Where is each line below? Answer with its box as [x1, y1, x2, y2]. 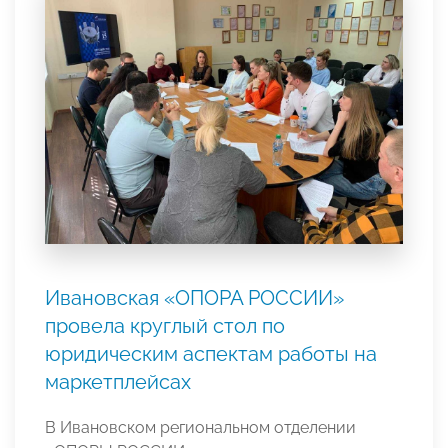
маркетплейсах [45, 369, 191, 394]
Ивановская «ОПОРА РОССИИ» [45, 285, 344, 310]
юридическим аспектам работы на [45, 341, 377, 366]
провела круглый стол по [45, 313, 285, 338]
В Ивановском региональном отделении [45, 417, 356, 437]
